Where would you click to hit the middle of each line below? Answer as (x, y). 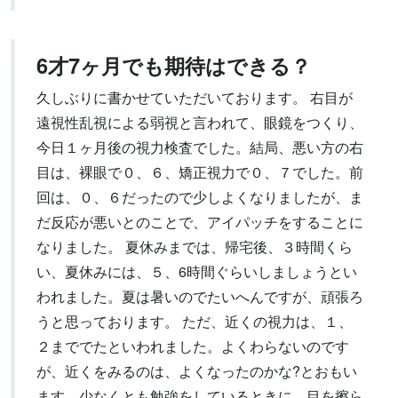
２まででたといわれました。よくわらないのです (193, 346)
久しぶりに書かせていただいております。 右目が (195, 97)
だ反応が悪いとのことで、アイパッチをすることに (200, 222)
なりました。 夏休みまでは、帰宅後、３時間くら (195, 247)
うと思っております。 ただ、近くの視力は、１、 (195, 321)
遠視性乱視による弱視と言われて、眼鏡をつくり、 (200, 122)
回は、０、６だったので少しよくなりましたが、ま (200, 197)
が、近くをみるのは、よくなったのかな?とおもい (197, 371)
